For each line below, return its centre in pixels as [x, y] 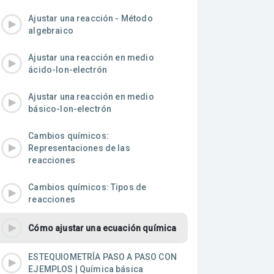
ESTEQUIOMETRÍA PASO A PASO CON [102, 257]
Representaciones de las [79, 148]
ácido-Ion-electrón [68, 70]
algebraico [51, 31]
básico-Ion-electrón [70, 109]
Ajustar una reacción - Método [91, 19]
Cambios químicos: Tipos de [87, 187]
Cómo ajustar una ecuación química [102, 228]
